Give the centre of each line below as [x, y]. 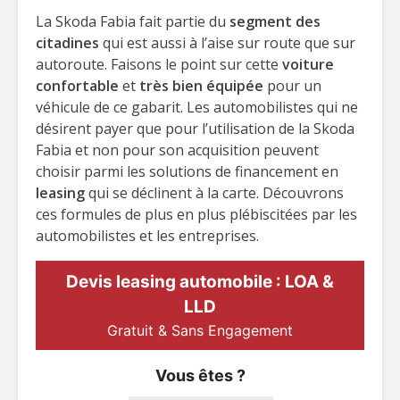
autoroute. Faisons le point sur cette [159, 64]
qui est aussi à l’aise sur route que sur [227, 43]
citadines [67, 43]
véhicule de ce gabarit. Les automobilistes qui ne [197, 107]
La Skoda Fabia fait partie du [133, 21]
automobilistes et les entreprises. [147, 236]
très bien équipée [201, 86]
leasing [62, 193]
